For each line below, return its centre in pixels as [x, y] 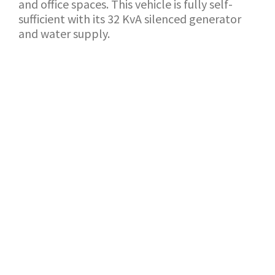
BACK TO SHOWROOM [82, 98]
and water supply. [64, 33]
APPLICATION [195, 98]
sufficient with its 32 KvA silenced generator [130, 19]
